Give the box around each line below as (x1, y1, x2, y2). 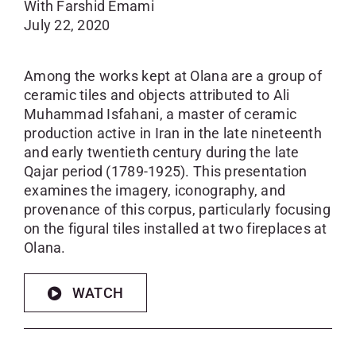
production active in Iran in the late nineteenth (23, 125, 322, 142)
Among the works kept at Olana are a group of (23, 68, 322, 85)
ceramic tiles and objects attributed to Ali (23, 87, 290, 104)
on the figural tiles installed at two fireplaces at (23, 220, 327, 238)
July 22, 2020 (23, 17, 110, 34)
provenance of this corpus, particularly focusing (23, 201, 331, 219)
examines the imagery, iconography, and (23, 182, 286, 199)
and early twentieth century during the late (23, 144, 300, 161)
